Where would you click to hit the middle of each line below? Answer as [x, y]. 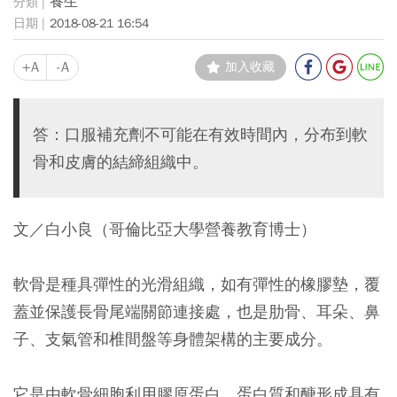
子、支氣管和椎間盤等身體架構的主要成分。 [173, 339]
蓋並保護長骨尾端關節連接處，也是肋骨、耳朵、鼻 [197, 311]
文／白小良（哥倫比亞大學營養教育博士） [165, 229]
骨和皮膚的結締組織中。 [121, 161]
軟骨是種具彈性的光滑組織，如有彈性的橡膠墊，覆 [197, 284]
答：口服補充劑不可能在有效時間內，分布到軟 [200, 134]
